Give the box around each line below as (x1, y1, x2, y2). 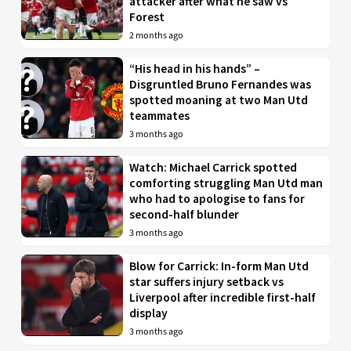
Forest (129, 9, 165, 24)
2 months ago (129, 28, 184, 42)
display (129, 305, 168, 320)
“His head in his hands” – (129, 60, 261, 76)
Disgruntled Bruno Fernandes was (129, 76, 312, 92)
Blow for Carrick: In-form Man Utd (129, 258, 309, 273)
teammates (129, 107, 190, 123)
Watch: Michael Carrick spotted (129, 159, 298, 175)
